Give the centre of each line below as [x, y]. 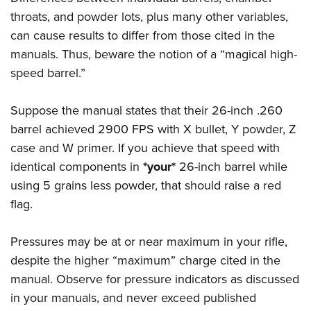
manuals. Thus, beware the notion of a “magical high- [154, 54]
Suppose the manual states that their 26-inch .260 [146, 111]
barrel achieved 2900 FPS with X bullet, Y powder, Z [153, 129]
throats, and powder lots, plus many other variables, [149, 17]
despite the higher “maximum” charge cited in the [145, 261]
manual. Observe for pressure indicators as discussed [155, 279]
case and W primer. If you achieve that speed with [145, 148]
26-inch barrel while [232, 167]
